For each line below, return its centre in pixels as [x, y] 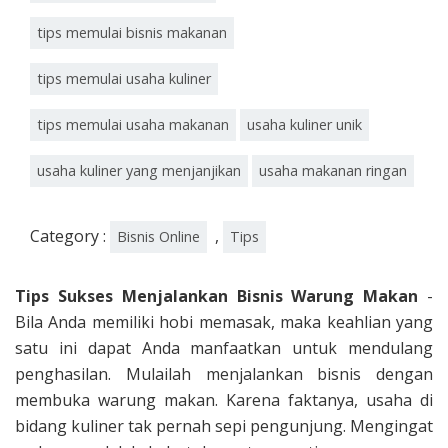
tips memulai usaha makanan [133, 125]
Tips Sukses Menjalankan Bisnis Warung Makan [217, 296]
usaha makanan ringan [333, 171]
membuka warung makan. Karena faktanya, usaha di [224, 400]
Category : [70, 236]
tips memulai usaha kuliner [124, 79]
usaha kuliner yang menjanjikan [139, 171]
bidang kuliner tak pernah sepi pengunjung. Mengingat [224, 426]
